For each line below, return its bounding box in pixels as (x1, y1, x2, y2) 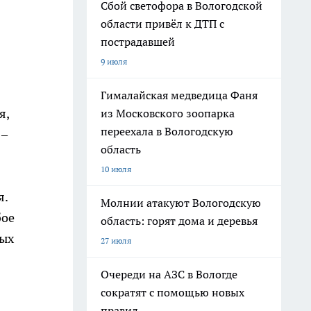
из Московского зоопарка (101, 106, 235, 120)
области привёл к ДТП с (101, 17, 224, 31)
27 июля (101, 235, 131, 246)
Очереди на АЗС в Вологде (101, 267, 237, 281)
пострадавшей (101, 35, 175, 49)
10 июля (101, 164, 131, 174)
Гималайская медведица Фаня (101, 88, 258, 102)
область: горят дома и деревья (101, 214, 258, 228)
